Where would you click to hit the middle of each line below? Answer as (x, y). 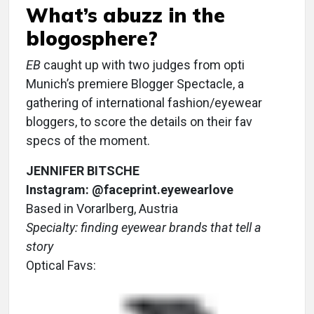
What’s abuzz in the (125, 15)
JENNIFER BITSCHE (83, 171)
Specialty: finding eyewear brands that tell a (144, 228)
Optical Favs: (61, 266)
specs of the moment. (88, 141)
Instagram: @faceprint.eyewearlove (130, 190)
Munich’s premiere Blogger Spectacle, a (135, 84)
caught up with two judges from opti (143, 65)
